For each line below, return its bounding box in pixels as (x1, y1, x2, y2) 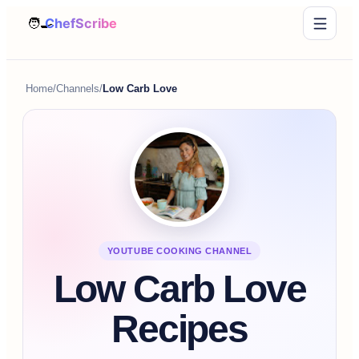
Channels (56, 83, 99, 95)
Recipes (111, 308, 248, 351)
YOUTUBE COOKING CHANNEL (107, 245, 252, 256)
